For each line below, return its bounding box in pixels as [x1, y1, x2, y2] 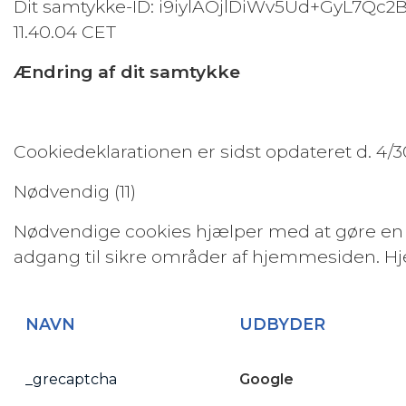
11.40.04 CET [14, 21, 116, 43]
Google [238, 371, 294, 388]
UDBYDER [238, 314, 325, 333]
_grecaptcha [24, 371, 117, 388]
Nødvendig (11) [14, 180, 136, 202]
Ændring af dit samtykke [14, 61, 240, 82]
